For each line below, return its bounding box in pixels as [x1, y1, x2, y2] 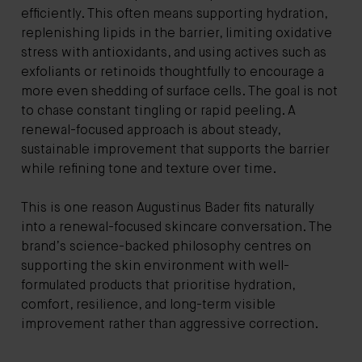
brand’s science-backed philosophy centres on [21, 240, 311, 254]
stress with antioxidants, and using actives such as [21, 46, 326, 60]
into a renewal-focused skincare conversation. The [21, 221, 332, 234]
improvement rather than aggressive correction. [21, 318, 318, 331]
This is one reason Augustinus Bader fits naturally [21, 201, 314, 215]
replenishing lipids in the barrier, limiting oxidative [21, 27, 332, 40]
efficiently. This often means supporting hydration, [21, 7, 327, 21]
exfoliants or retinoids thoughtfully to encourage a [21, 65, 324, 79]
